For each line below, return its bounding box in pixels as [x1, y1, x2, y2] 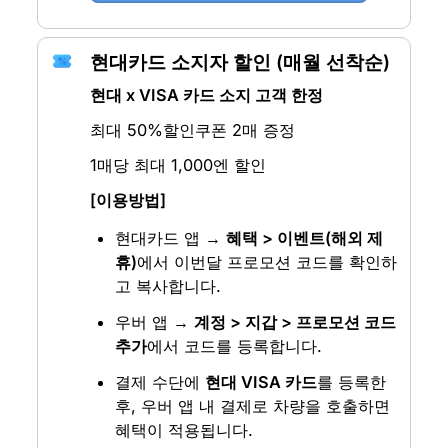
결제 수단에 [115, 371, 206, 392]
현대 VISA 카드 [205, 371, 318, 392]
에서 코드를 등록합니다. [147, 335, 323, 356]
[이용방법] [89, 189, 166, 210]
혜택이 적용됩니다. [115, 419, 254, 440]
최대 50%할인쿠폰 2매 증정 [89, 119, 295, 140]
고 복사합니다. [115, 275, 222, 296]
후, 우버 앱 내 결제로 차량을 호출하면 [115, 395, 391, 416]
